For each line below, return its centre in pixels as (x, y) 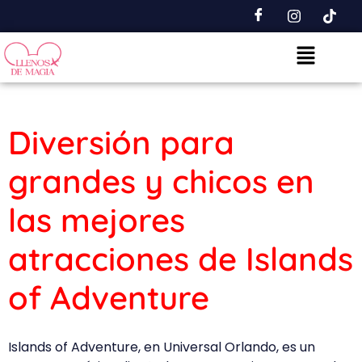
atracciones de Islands (181, 258)
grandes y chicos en (161, 181)
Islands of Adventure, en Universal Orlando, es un (162, 347)
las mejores (97, 219)
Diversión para (121, 142)
